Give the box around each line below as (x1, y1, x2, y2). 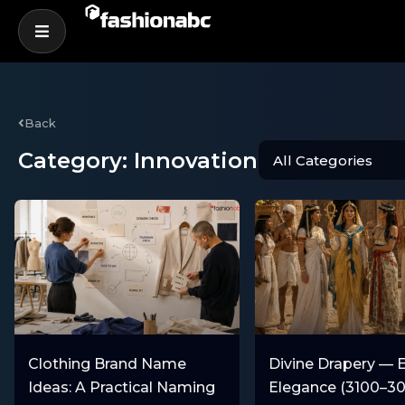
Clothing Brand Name (28, 355, 186, 373)
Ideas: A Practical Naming (28, 379, 215, 397)
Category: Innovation (18, 147, 258, 174)
